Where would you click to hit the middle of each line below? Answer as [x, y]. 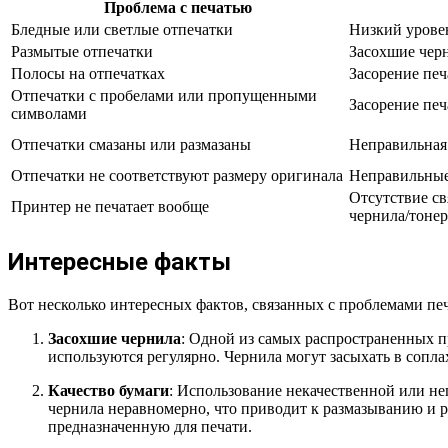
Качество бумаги [108, 390]
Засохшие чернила [114, 338]
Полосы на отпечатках [88, 73]
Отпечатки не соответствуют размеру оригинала [177, 175]
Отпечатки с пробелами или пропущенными [164, 95]
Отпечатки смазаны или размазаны [131, 144]
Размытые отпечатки [82, 51]
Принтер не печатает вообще [110, 206]
